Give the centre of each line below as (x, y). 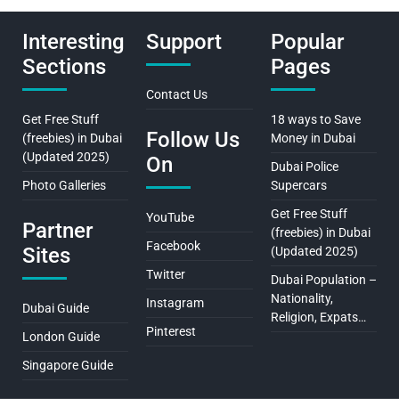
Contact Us (177, 94)
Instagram (175, 302)
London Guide (61, 336)
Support (184, 41)
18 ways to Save (315, 119)
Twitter (166, 274)
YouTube (171, 217)
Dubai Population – (323, 279)
